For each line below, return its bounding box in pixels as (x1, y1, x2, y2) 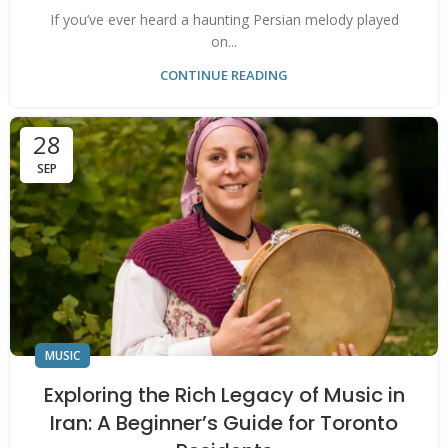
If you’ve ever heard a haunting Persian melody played (49, 9, 399, 29)
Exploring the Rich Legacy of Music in (43, 380, 405, 409)
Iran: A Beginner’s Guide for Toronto (50, 408, 398, 437)
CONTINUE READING (160, 65, 288, 84)
